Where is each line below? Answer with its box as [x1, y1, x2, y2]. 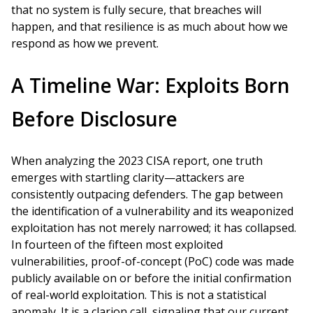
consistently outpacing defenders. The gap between [11, 187, 283, 202]
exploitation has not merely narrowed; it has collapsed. [11, 220, 296, 235]
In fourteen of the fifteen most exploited [11, 237, 223, 252]
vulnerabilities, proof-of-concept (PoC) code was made [11, 254, 294, 269]
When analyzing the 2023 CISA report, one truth [11, 153, 263, 168]
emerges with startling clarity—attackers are [11, 170, 245, 185]
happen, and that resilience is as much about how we [11, 19, 288, 34]
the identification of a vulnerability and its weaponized [11, 203, 293, 219]
